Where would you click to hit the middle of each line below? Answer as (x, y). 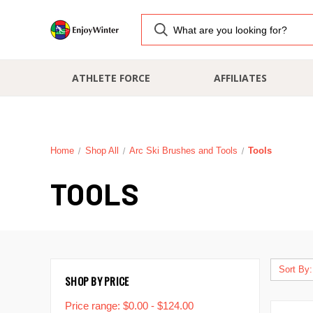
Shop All (102, 151)
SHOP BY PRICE (97, 281)
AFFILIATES (240, 78)
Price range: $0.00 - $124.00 (129, 305)
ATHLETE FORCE (111, 78)
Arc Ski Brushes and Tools (183, 151)
